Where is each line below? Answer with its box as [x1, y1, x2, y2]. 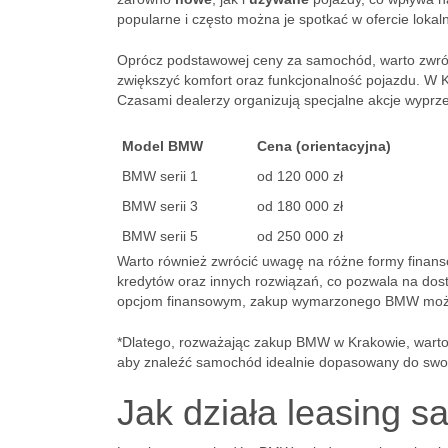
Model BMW [122, 138, 203, 154]
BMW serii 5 [122, 228, 198, 244]
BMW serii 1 [122, 168, 198, 184]
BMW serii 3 [122, 198, 198, 214]
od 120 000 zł [257, 168, 343, 184]
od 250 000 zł [257, 228, 343, 244]
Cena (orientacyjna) [257, 138, 391, 154]
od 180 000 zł [257, 198, 343, 214]
